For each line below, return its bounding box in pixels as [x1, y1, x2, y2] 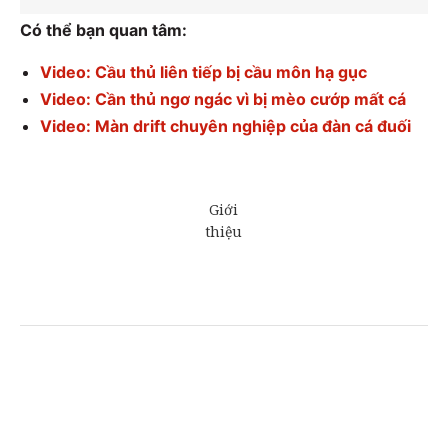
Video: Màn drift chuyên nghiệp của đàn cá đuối [40, 116, 411, 137]
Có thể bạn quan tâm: [20, 20, 187, 41]
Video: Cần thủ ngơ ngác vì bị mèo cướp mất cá [40, 89, 406, 110]
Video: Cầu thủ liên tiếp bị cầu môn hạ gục [40, 62, 367, 83]
